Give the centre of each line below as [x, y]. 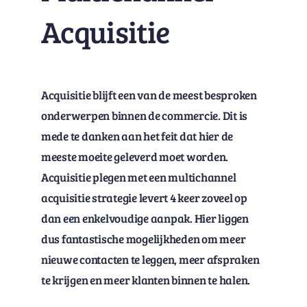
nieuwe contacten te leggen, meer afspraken [150, 260]
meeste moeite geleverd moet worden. [135, 157]
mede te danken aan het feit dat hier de [137, 136]
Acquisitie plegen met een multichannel [138, 177]
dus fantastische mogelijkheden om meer [143, 239]
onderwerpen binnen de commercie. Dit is [144, 116]
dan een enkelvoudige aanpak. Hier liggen [145, 219]
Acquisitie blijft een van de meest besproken [149, 95]
